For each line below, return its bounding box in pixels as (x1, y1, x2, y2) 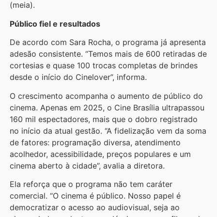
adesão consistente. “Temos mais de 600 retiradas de (10, 49, 207, 59)
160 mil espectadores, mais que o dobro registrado (10, 114, 198, 124)
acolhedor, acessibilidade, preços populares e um (10, 149, 191, 159)
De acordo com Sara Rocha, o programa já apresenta (10, 37, 206, 47)
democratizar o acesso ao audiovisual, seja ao (10, 202, 180, 213)
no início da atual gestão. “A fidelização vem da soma (10, 125, 206, 136)
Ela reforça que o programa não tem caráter (10, 179, 172, 189)
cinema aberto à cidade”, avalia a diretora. (10, 160, 165, 170)
